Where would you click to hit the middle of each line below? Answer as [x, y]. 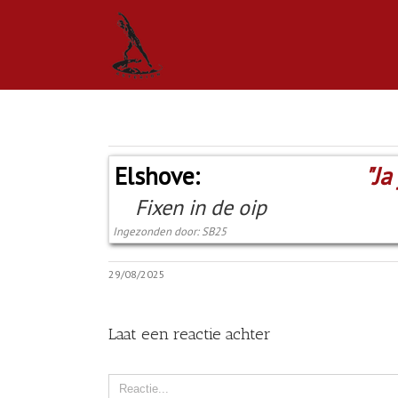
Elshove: [157, 175]
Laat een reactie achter [190, 334]
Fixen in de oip [201, 207]
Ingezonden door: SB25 [170, 231]
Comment [137, 383]
